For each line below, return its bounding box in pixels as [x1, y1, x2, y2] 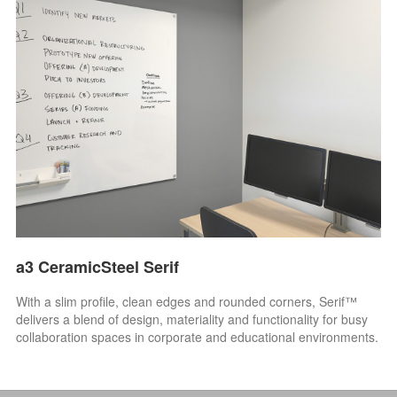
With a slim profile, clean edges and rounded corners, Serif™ [16, 292, 358, 310]
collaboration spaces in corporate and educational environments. [16, 327, 379, 346]
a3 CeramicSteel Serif [16, 254, 180, 278]
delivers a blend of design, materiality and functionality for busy [16, 309, 369, 328]
